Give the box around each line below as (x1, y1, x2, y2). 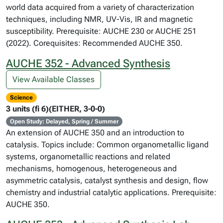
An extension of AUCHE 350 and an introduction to (6, 128, 184, 137)
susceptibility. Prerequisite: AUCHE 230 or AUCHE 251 (6, 26, 197, 36)
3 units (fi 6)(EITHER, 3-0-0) (6, 104, 105, 113)
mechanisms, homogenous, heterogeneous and (6, 164, 177, 173)
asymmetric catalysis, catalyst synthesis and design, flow (6, 176, 208, 185)
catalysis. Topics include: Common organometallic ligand (6, 140, 209, 149)
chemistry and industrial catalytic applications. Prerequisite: (6, 188, 217, 197)
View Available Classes (12, 75, 95, 84)
